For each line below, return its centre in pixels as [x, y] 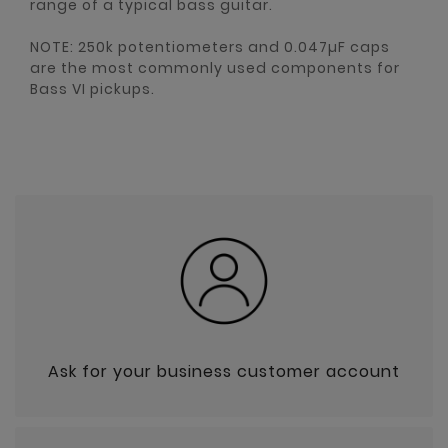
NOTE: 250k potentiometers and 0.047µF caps [210, 47]
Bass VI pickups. [92, 89]
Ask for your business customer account [224, 371]
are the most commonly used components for [215, 68]
